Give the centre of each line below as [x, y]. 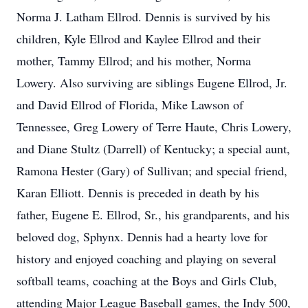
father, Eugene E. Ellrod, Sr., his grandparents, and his [153, 214]
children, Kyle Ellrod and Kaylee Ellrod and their [139, 38]
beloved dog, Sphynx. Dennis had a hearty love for [142, 236]
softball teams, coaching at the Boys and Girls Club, [147, 280]
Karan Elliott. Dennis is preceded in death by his [138, 192]
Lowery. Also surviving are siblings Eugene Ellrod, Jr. [152, 82]
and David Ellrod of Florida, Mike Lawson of [130, 104]
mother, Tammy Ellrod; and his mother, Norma [134, 60]
